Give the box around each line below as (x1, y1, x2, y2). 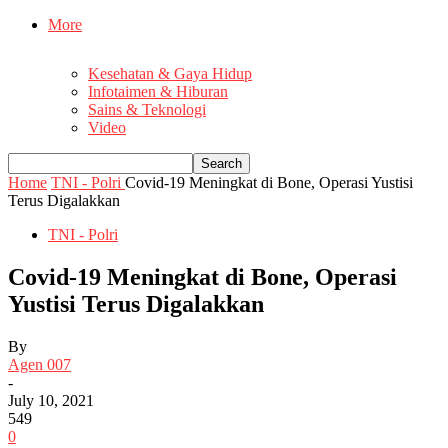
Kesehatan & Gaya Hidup (88, 65, 252, 83)
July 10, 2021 (8, 391, 94, 409)
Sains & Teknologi (88, 101, 206, 119)
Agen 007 (8, 355, 71, 373)
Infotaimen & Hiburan (88, 83, 228, 101)
